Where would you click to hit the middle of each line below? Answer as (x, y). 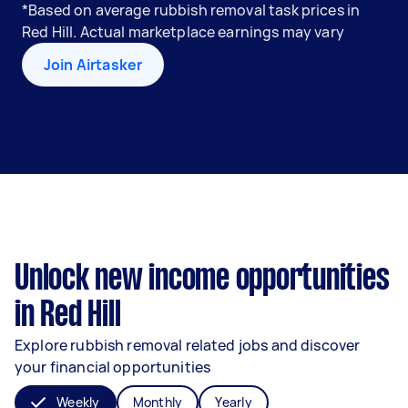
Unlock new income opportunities (202, 280)
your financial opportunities (113, 367)
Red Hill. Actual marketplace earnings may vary (183, 32)
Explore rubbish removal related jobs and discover (188, 345)
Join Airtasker (93, 65)
